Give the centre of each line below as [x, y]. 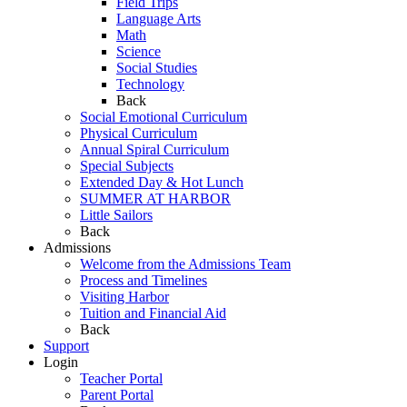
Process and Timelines [144, 280]
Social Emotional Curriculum [164, 116]
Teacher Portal [121, 378]
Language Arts [159, 18]
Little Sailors [116, 214]
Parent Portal [117, 394]
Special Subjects [127, 165]
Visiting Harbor [124, 296]
